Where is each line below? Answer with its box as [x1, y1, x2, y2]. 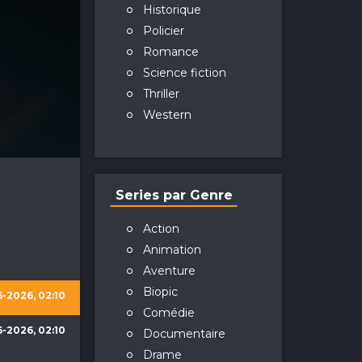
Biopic [142, 284, 178, 299]
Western [142, 107, 192, 122]
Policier [142, 23, 184, 38]
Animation [142, 242, 201, 257]
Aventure [142, 263, 196, 278]
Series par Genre [115, 187, 233, 203]
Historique [142, 2, 201, 17]
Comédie [142, 305, 195, 320]
